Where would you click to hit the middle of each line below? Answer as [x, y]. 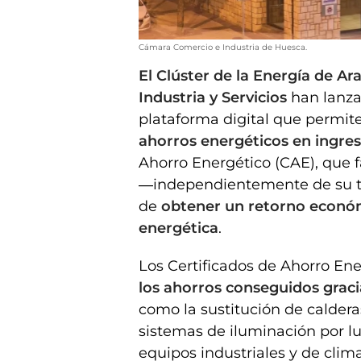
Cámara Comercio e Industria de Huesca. [223, 48]
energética [178, 228]
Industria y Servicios [213, 98]
